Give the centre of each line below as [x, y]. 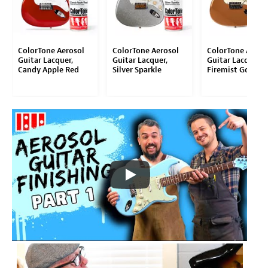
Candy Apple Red [48, 69]
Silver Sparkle [137, 69]
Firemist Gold [232, 69]
